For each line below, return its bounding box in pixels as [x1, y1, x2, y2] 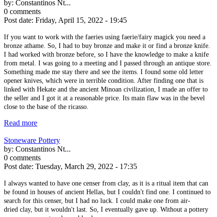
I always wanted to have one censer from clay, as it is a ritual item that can [4, 179, 208, 187]
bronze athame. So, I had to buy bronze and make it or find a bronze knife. [4, 42, 210, 49]
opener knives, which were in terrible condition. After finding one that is [4, 77, 203, 84]
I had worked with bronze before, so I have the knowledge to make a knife [4, 50, 209, 58]
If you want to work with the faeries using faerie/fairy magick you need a [4, 33, 205, 41]
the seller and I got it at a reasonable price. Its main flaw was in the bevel [4, 94, 205, 102]
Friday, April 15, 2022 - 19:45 [35, 15, 127, 24]
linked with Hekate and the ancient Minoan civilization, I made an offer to [4, 85, 208, 93]
